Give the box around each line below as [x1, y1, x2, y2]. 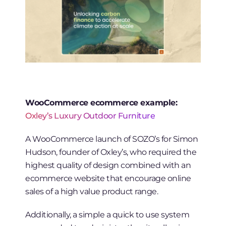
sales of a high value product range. [25, 186, 158, 197]
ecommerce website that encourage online [25, 173, 191, 184]
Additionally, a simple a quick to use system [25, 209, 190, 220]
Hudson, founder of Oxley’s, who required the [25, 147, 197, 157]
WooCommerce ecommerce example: [25, 97, 178, 108]
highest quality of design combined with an [25, 160, 191, 171]
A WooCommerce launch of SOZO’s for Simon [25, 134, 198, 144]
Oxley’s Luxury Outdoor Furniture [25, 110, 155, 121]
